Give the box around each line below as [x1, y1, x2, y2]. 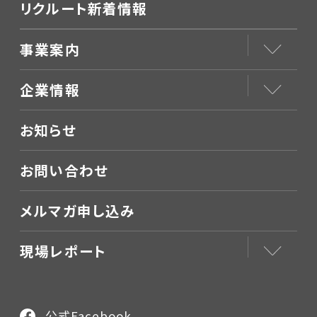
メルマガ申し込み [20, 200, 136, 221]
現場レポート [20, 240, 107, 261]
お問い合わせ [20, 160, 109, 181]
